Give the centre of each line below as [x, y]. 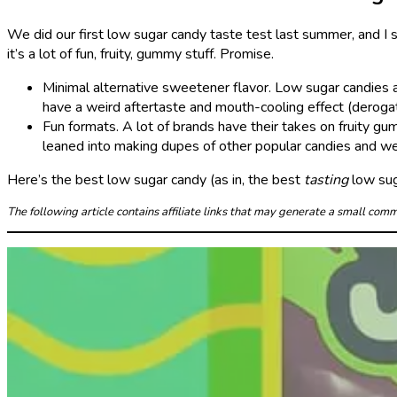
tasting [326, 180]
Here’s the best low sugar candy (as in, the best [156, 180]
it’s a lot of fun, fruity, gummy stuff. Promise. [142, 54]
